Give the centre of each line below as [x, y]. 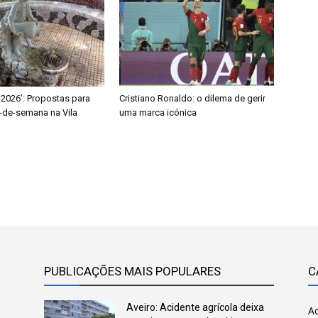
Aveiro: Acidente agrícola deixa [195, 307]
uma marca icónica [158, 113]
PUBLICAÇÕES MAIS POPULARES [132, 271]
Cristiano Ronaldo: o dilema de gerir [192, 98]
